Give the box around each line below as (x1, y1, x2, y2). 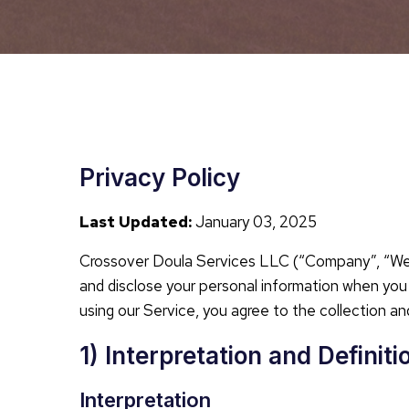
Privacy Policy (79, 163, 240, 192)
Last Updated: (79, 212, 192, 232)
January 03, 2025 (192, 212, 317, 232)
